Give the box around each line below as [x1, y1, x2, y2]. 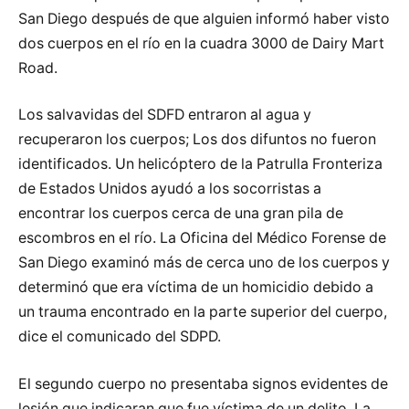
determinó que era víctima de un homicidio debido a [18, 278, 373, 297]
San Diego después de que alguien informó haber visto [18, 9, 390, 27]
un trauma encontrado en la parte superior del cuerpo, [18, 303, 387, 321]
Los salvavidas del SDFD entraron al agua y [18, 106, 311, 124]
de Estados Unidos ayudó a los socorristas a [18, 180, 321, 198]
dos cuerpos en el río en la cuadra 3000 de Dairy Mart [18, 34, 384, 52]
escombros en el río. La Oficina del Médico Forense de [18, 229, 386, 247]
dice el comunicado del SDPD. [18, 328, 221, 346]
